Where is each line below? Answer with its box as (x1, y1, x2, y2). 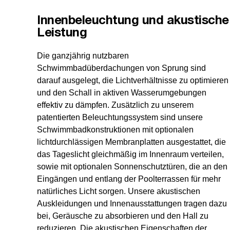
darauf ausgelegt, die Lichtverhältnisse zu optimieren (37, 76, 228, 85)
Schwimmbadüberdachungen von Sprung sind (37, 64, 206, 73)
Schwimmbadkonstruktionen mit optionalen (37, 125, 194, 135)
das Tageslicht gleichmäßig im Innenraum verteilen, (37, 150, 224, 159)
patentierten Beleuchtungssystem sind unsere (37, 113, 203, 122)
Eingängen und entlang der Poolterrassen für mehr (37, 175, 221, 184)
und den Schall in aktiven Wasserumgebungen (37, 88, 206, 98)
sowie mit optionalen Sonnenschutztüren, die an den (37, 162, 227, 171)
